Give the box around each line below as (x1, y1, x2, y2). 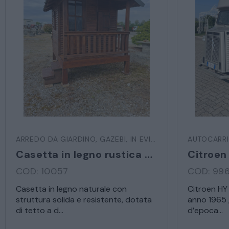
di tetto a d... (16, 205, 63, 216)
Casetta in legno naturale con (16, 184, 127, 194)
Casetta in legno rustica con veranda (144, 148, 152, 161)
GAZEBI (100, 134, 126, 144)
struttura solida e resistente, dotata (16, 194, 152, 205)
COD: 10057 (16, 165, 68, 177)
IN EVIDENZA (130, 134, 151, 144)
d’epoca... (188, 205, 223, 216)
